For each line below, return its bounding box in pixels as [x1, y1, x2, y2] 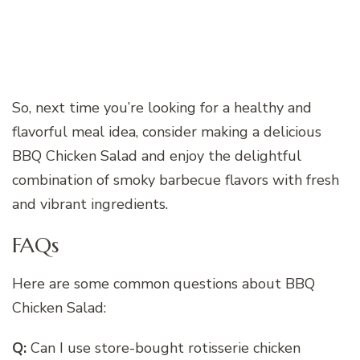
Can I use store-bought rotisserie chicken [27, 337, 301, 358]
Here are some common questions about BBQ [12, 273, 315, 293]
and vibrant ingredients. [12, 194, 168, 215]
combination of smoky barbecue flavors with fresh [12, 170, 339, 190]
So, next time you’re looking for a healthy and [12, 98, 312, 118]
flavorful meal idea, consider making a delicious [12, 122, 321, 142]
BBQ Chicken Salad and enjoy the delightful [12, 146, 301, 166]
